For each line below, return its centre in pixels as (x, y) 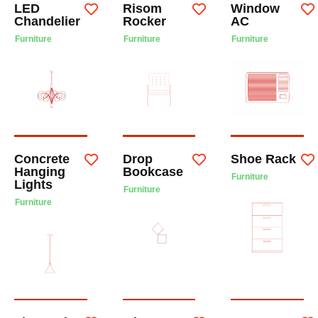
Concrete (42, 159)
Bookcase (153, 172)
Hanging (40, 172)
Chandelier (47, 21)
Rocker (144, 21)
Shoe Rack (264, 159)
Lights (33, 185)
